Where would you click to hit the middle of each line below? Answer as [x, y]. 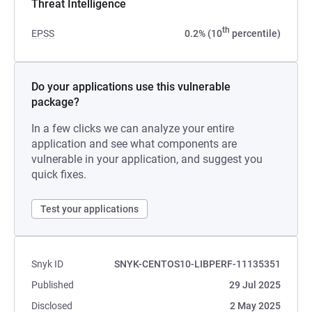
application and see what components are [134, 144]
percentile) [255, 33]
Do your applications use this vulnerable [131, 87]
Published [53, 285]
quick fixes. [59, 174]
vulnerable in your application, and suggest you [147, 159]
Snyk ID [47, 264]
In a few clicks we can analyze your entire [133, 128]
